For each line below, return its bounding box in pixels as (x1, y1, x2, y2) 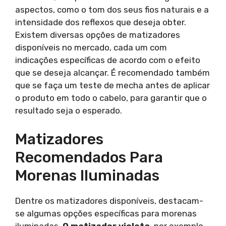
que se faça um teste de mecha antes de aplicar (15, 80, 210, 90)
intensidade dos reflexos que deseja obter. (15, 17, 186, 27)
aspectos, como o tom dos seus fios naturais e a (15, 5, 209, 15)
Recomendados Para (15, 148, 163, 166)
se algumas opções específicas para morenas (15, 208, 197, 218)
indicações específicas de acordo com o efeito (15, 55, 200, 65)
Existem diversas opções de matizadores (15, 30, 180, 40)
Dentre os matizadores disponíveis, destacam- (15, 195, 203, 206)
